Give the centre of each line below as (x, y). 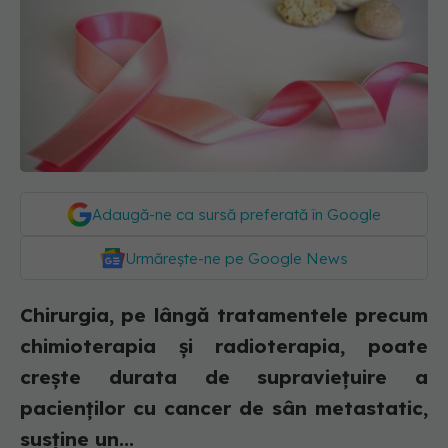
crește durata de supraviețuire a (224, 377)
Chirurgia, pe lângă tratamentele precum (224, 315)
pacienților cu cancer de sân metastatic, (224, 408)
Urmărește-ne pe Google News (236, 259)
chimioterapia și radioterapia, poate (224, 346)
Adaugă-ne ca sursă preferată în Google (236, 215)
